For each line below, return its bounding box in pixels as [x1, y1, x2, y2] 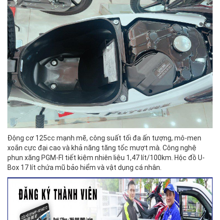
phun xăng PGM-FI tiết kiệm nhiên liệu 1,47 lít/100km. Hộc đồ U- [7, 153, 205, 162]
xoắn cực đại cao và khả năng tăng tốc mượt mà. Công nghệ [7, 143, 196, 152]
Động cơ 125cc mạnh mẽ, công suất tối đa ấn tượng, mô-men [7, 134, 201, 142]
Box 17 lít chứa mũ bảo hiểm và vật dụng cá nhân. [7, 163, 162, 171]
